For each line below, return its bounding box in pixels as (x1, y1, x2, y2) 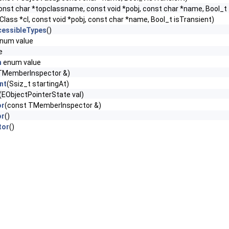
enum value (2, 58, 41, 66)
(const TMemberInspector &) (5, 101, 101, 109)
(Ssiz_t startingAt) (7, 80, 69, 88)
